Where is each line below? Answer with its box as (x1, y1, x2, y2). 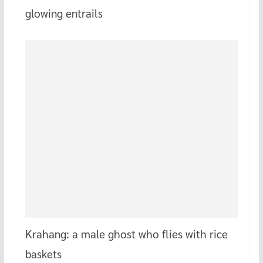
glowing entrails (25, 6, 103, 21)
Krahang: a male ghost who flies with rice (25, 226, 228, 241)
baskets (25, 246, 62, 261)
